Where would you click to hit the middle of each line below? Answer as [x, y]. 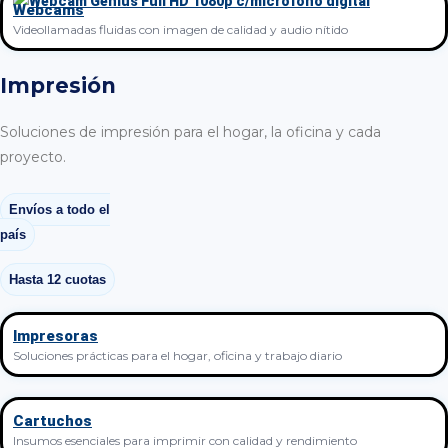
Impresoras [55, 335]
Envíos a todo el [59, 209]
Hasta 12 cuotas [57, 279]
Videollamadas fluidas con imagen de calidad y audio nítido [180, 29]
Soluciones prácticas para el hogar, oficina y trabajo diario [177, 355]
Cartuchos [52, 420]
